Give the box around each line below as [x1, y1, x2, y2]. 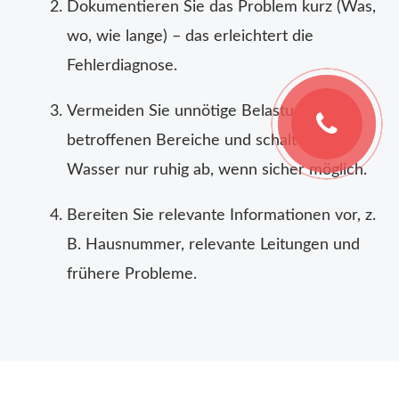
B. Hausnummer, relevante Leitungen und [67, 237, 360, 254]
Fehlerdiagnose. [67, 58, 177, 75]
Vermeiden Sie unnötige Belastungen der [67, 103, 357, 120]
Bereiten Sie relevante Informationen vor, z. [67, 208, 376, 224]
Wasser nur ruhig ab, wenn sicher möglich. [67, 162, 367, 179]
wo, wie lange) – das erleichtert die [67, 28, 313, 45]
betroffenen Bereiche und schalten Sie [67, 133, 340, 150]
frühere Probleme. [67, 266, 197, 283]
